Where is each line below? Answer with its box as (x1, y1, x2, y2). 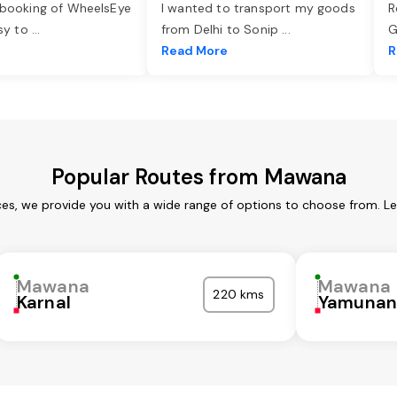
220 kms (213, 286, 265, 303)
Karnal (17, 291, 71, 315)
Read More (161, 43, 228, 59)
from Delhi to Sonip (161, 21, 283, 38)
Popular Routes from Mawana (51, 163, 346, 191)
